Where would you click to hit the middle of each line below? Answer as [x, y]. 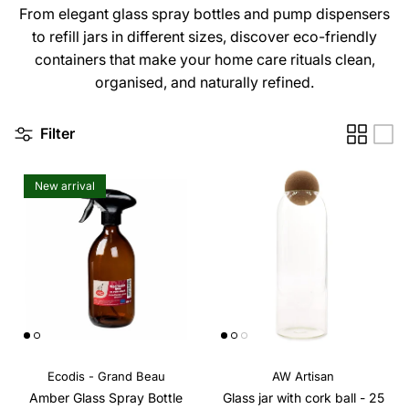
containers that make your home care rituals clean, [204, 59]
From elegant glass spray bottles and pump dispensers [204, 13]
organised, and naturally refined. [204, 82]
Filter [58, 134]
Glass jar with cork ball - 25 [303, 398]
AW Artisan [303, 376]
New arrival [65, 185]
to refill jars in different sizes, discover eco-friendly [204, 36]
